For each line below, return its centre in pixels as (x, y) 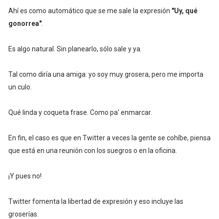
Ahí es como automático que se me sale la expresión (90, 11)
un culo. (20, 87)
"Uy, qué (184, 11)
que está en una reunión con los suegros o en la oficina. (92, 151)
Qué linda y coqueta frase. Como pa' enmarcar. (80, 113)
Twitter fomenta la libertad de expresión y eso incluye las (96, 202)
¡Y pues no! (25, 176)
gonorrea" (25, 24)
